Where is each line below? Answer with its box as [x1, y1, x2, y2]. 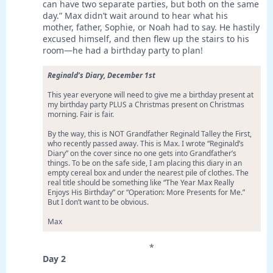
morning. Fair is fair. [48, 109, 114, 120]
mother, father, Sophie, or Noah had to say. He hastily [43, 21, 260, 34]
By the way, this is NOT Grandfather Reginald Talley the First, [48, 129, 252, 140]
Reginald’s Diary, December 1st [48, 70, 155, 81]
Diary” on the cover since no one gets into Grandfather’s [48, 148, 236, 159]
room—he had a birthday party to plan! [43, 44, 203, 57]
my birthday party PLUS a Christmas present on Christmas [48, 99, 244, 110]
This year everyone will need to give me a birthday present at [48, 90, 253, 101]
